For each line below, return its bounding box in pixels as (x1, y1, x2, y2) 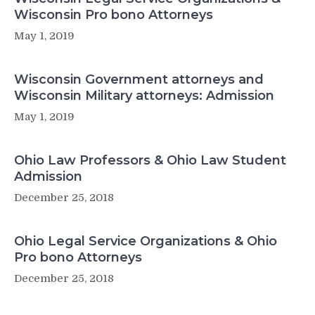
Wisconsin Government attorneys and (14, 71, 264, 87)
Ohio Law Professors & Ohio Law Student (14, 152, 286, 168)
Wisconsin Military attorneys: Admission (14, 87, 274, 103)
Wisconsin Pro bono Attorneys (14, 6, 213, 22)
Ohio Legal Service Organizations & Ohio (14, 233, 277, 249)
